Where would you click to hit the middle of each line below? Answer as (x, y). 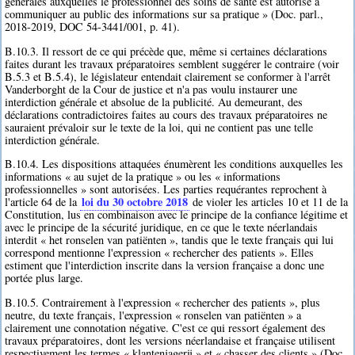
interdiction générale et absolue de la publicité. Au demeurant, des (154, 101)
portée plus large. (44, 278)
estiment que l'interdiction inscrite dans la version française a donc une (165, 265)
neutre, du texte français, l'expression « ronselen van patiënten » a (153, 315)
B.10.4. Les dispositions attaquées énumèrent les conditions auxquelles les (174, 164)
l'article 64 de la (43, 202)
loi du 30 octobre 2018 (135, 202)
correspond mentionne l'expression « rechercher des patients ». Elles (160, 253)
